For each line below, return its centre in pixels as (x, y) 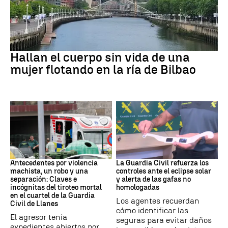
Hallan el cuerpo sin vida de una (100, 58)
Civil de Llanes (34, 204)
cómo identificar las (152, 210)
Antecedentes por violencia (54, 163)
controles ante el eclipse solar (164, 171)
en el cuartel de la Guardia (52, 195)
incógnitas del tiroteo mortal (56, 187)
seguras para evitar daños (164, 220)
